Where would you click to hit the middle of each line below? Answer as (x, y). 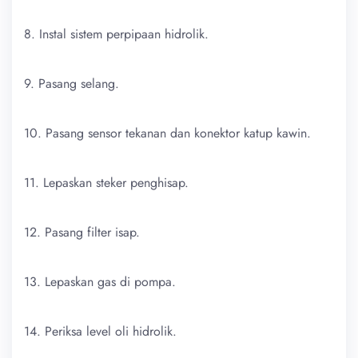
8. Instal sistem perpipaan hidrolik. (116, 34)
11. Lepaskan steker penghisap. (106, 182)
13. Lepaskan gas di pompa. (100, 281)
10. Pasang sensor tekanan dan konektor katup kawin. (167, 133)
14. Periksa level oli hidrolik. (100, 331)
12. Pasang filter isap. (82, 232)
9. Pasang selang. (72, 83)
